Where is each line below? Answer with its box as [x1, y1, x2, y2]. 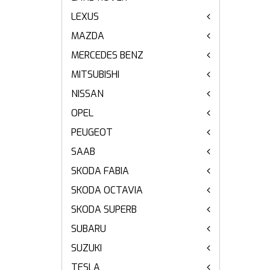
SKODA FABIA [71, 165, 129, 177]
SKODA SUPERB [71, 203, 137, 216]
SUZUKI [71, 242, 102, 254]
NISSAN [71, 87, 104, 100]
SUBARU [71, 222, 106, 235]
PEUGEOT [71, 126, 113, 139]
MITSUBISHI [71, 68, 119, 81]
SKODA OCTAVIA [71, 184, 143, 196]
